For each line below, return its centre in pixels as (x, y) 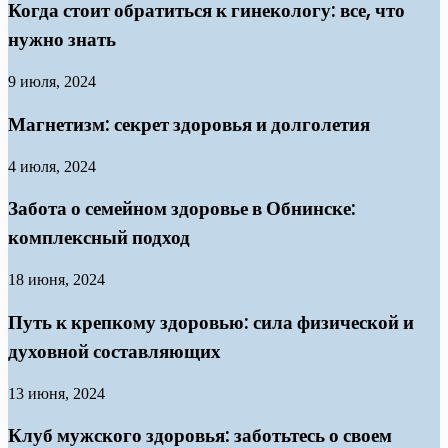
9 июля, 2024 (52, 82)
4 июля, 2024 (52, 166)
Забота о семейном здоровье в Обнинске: (182, 209)
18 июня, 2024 (56, 280)
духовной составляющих (114, 351)
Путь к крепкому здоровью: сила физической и (211, 322)
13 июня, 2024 (56, 393)
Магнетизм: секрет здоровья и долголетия (189, 124)
